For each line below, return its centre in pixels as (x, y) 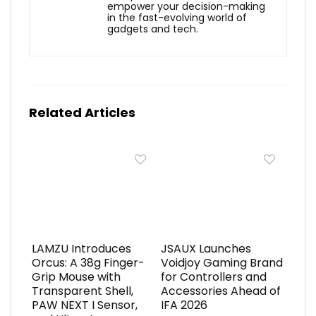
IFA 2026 (184, 305)
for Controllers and (213, 276)
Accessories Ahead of (220, 291)
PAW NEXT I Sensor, (84, 305)
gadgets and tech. (153, 29)
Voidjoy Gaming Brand (221, 262)
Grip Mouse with (76, 276)
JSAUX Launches (206, 248)
